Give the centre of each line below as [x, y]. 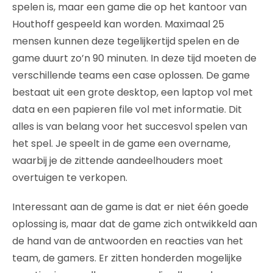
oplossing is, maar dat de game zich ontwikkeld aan [135, 224]
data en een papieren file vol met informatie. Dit [127, 109]
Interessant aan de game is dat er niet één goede [130, 207]
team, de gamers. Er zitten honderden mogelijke [127, 258]
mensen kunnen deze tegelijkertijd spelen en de [126, 41]
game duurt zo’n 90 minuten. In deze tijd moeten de [134, 58]
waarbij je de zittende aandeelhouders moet [118, 161]
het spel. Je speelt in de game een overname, [121, 144]
